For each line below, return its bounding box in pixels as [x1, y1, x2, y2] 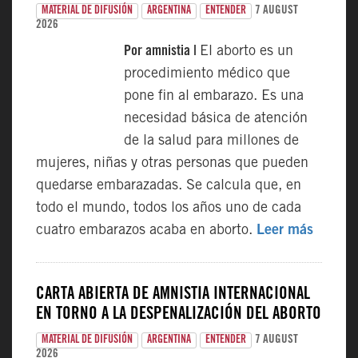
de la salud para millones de [124, 134, 299, 149]
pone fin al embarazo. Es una [124, 89, 304, 104]
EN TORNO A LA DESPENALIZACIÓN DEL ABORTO [36, 307, 321, 324]
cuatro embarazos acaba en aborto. [36, 224, 257, 238]
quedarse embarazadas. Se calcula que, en [36, 179, 301, 193]
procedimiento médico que [124, 67, 290, 82]
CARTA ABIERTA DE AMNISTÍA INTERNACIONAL [36, 287, 310, 304]
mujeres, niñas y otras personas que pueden [36, 157, 308, 171]
